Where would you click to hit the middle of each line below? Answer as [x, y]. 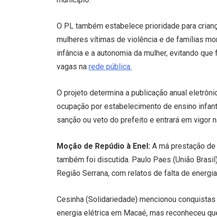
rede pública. [110, 67]
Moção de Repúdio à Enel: [103, 146]
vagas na [73, 67]
